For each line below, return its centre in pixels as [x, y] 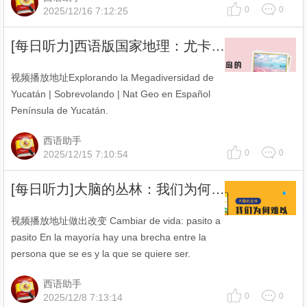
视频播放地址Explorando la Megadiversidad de [112, 77]
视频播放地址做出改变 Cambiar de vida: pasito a [116, 221]
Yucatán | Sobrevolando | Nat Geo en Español [111, 94]
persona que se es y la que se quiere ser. [101, 254]
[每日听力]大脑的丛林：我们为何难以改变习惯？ [218, 189]
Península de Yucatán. [60, 110]
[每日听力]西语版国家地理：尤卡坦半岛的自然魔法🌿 [218, 46]
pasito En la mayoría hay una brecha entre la [109, 237]
